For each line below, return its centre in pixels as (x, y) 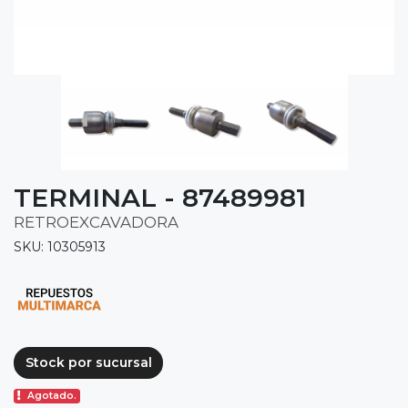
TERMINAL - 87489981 (160, 197)
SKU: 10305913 (60, 246)
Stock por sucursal (88, 362)
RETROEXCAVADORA (96, 222)
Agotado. (52, 396)
